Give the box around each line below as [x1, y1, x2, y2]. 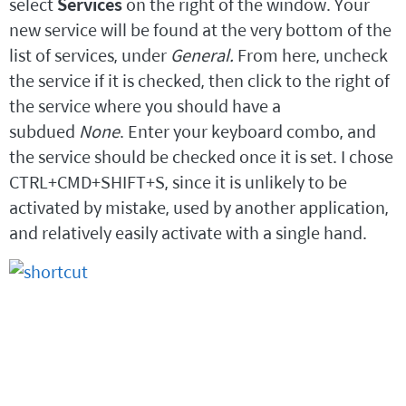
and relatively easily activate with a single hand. [9, 220, 367, 246]
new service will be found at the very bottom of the [9, 17, 391, 43]
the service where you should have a [9, 93, 281, 119]
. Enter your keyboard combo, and [120, 119, 376, 144]
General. [170, 43, 234, 68]
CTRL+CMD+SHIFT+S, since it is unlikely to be [9, 169, 347, 195]
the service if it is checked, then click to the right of [9, 68, 390, 93]
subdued [9, 119, 79, 144]
